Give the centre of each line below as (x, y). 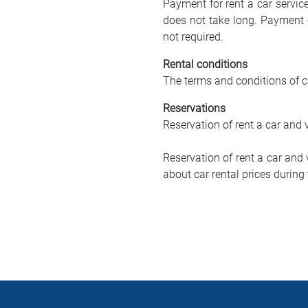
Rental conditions (205, 64)
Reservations (194, 108)
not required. (193, 37)
